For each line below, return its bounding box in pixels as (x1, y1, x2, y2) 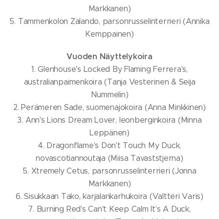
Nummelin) (90, 90, 129, 99)
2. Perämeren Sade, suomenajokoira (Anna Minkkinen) (13, 103, 206, 112)
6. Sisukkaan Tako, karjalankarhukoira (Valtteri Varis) (15, 192, 204, 201)
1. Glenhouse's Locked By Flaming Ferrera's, (31, 65, 188, 74)
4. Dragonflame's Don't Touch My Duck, (38, 141, 181, 150)
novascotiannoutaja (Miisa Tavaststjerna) (36, 153, 183, 163)
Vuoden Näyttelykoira (66, 51, 153, 62)
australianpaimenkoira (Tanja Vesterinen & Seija (23, 77, 196, 87)
